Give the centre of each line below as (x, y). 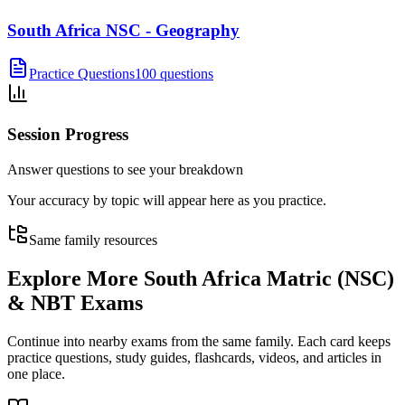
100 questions (174, 74)
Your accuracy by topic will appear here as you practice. (167, 200)
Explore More (75, 278)
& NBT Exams (75, 302)
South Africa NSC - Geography (123, 30)
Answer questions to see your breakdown (125, 169)
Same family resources (93, 240)
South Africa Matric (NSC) (269, 278)
